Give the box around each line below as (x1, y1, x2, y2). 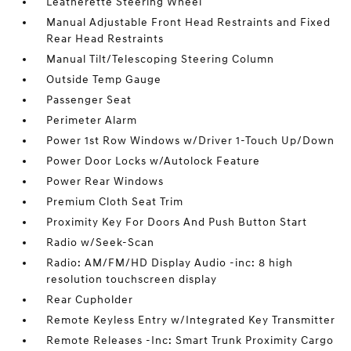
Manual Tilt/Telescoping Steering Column (46, 52, 275, 67)
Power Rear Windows (46, 175, 165, 189)
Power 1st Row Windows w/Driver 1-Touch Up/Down (46, 134, 335, 148)
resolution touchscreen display (46, 273, 218, 287)
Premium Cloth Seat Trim (46, 195, 184, 209)
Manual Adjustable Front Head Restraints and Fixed (46, 16, 331, 30)
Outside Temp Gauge (46, 73, 162, 87)
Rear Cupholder (46, 293, 134, 307)
